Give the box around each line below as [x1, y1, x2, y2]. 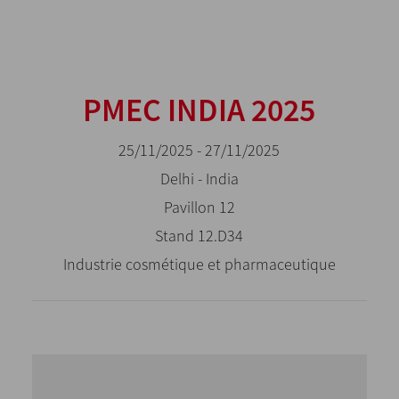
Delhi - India [159, 168, 239, 190]
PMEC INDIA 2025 [83, 90, 316, 131]
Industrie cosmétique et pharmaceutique [62, 254, 336, 275]
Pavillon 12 [163, 197, 235, 218]
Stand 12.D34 [155, 225, 244, 247]
